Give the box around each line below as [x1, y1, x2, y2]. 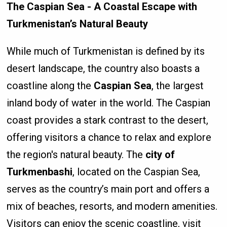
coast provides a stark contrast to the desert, [7, 114, 209, 127]
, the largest [152, 80, 204, 92]
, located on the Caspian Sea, [72, 166, 201, 178]
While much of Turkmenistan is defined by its [7, 45, 205, 58]
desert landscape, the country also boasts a [7, 62, 200, 75]
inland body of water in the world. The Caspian [7, 97, 211, 109]
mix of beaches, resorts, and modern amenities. [7, 200, 218, 213]
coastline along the [7, 80, 94, 92]
